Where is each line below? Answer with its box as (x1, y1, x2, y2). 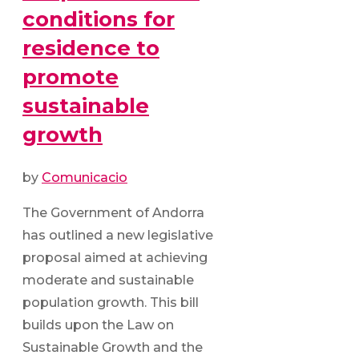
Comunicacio (42, 169, 127, 185)
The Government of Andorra (22, 204, 204, 220)
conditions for (22, 6, 175, 32)
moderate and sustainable (22, 272, 194, 288)
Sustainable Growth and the (22, 339, 203, 355)
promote (22, 63, 119, 90)
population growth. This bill (22, 294, 199, 310)
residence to (22, 34, 159, 61)
